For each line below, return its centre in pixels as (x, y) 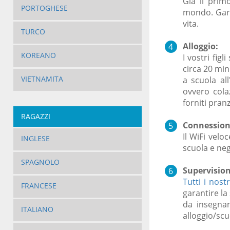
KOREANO (38, 55)
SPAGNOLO (40, 162)
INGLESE (35, 139)
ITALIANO (37, 209)
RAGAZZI (35, 117)
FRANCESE (39, 186)
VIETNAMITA (42, 79)
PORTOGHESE (44, 8)
